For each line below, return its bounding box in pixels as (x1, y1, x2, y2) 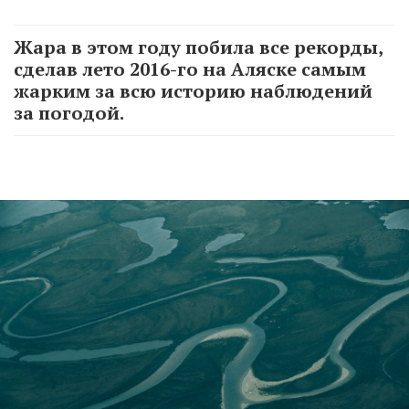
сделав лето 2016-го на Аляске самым (14, 57, 366, 82)
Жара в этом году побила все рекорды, (14, 35, 383, 60)
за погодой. (14, 100, 124, 126)
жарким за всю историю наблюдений (14, 79, 372, 104)
